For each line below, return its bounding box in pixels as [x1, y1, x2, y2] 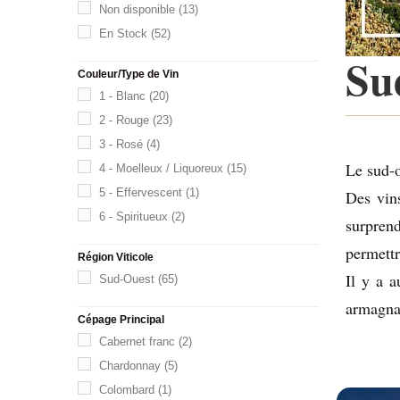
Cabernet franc [99, 334, 175, 348]
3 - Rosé [99, 137, 143, 151]
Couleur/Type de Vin [78, 67, 179, 80]
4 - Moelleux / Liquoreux [99, 161, 223, 175]
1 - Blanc [99, 88, 146, 103]
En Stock [99, 26, 147, 40]
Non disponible [99, 2, 175, 16]
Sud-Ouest [99, 271, 154, 286]
